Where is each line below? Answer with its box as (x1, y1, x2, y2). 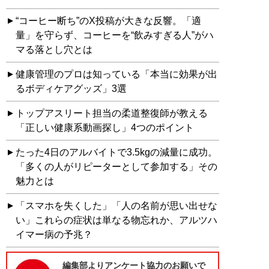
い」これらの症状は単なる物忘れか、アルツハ (16, 214, 217, 225)
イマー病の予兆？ (16, 229, 92, 240)
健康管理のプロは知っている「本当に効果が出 (16, 68, 217, 79)
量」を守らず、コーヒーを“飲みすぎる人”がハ (16, 29, 214, 40)
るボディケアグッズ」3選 (16, 83, 127, 94)
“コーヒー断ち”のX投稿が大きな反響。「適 (16, 15, 201, 26)
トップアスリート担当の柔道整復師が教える (16, 107, 208, 118)
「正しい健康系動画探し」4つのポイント (16, 122, 194, 133)
